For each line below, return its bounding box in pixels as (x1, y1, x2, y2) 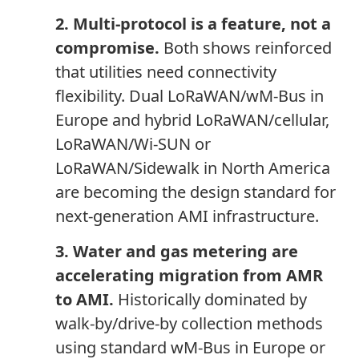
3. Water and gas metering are (54, 240, 298, 263)
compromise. (54, 36, 159, 58)
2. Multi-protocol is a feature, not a (54, 12, 331, 34)
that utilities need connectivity (54, 60, 276, 83)
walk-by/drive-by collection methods (54, 313, 323, 335)
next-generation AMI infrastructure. (54, 204, 319, 227)
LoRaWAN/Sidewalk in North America (54, 156, 330, 179)
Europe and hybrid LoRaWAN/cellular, (54, 108, 329, 131)
